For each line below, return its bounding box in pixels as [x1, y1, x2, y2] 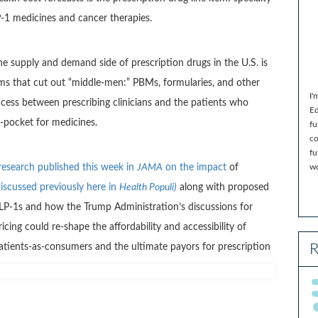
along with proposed [177, 182, 269, 192]
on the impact [163, 162, 226, 172]
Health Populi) [119, 182, 177, 192]
